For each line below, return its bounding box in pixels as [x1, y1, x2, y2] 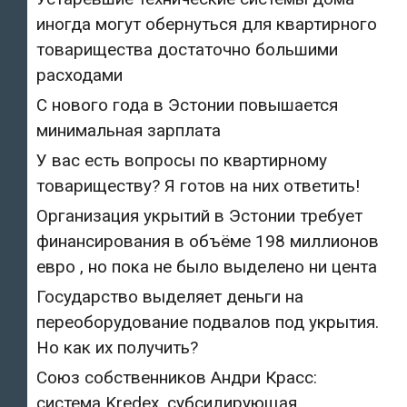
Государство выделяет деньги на [36, 285, 303, 307]
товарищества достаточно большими [36, 38, 338, 60]
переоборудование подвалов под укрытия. [36, 311, 379, 333]
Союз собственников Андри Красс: [36, 366, 317, 388]
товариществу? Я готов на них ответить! [36, 174, 360, 196]
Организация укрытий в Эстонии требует [36, 204, 362, 226]
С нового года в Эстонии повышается [36, 94, 338, 115]
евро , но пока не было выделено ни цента [36, 255, 377, 277]
